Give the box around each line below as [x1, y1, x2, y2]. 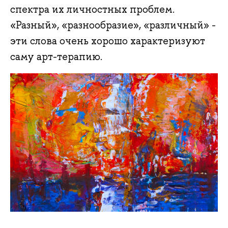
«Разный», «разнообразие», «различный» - [10, 18, 216, 32]
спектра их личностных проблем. [10, 3, 175, 16]
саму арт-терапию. [10, 50, 102, 64]
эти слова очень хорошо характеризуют [10, 34, 205, 48]
